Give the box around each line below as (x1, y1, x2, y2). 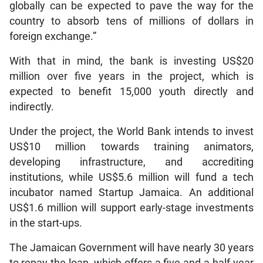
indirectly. (9, 100, 54, 113)
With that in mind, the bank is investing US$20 (9, 55, 254, 67)
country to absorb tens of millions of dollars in (9, 15, 254, 27)
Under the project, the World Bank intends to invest (9, 125, 254, 137)
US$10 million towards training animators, (9, 140, 254, 153)
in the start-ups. (9, 217, 82, 229)
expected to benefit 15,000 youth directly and (9, 85, 254, 97)
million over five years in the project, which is (9, 70, 254, 82)
